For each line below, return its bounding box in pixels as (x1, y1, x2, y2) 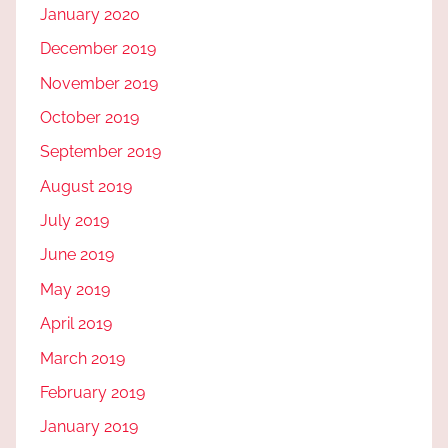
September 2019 (40, 142, 161, 162)
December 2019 (40, 39, 156, 59)
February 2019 (40, 382, 145, 402)
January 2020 (40, 4, 140, 24)
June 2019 (40, 245, 114, 265)
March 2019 (40, 348, 125, 368)
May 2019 (40, 279, 110, 299)
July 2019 (40, 211, 109, 230)
